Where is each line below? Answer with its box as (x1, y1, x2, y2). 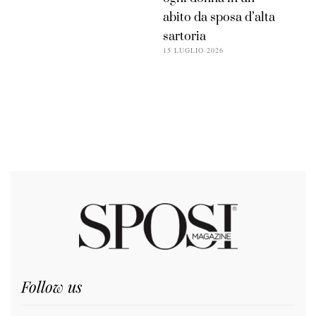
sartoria (163, 29, 207, 45)
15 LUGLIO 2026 (163, 45, 224, 56)
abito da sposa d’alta (163, 10, 276, 26)
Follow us (21, 276, 82, 298)
